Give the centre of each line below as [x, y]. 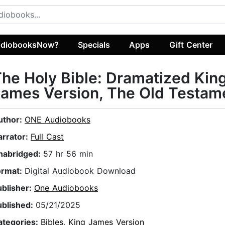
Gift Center [191, 44]
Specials [94, 44]
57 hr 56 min [68, 154]
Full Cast [47, 137]
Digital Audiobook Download [80, 171]
